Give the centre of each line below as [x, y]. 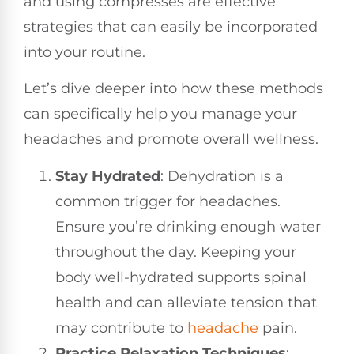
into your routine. [85, 52]
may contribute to [121, 328]
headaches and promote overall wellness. [171, 139]
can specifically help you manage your [160, 114]
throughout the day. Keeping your [176, 252]
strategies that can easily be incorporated [171, 27]
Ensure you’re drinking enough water [188, 226]
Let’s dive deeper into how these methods [173, 89]
